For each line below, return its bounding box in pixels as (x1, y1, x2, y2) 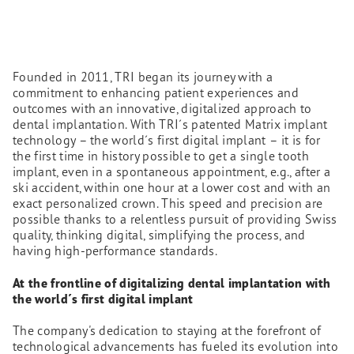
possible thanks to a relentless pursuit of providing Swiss (13, 210, 337, 227)
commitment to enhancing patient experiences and (13, 84, 299, 100)
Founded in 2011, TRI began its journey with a (13, 68, 273, 85)
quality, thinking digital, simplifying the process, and (13, 226, 306, 243)
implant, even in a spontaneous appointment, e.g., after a (13, 163, 331, 179)
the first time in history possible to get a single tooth (13, 147, 309, 164)
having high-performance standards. (13, 242, 217, 258)
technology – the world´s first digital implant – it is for (13, 131, 321, 148)
